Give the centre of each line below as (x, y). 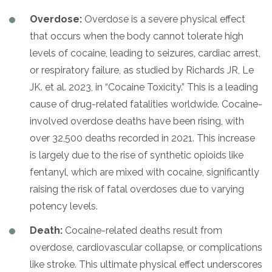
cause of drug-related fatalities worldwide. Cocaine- (146, 104)
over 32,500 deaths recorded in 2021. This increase (142, 138)
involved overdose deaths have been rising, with (137, 121)
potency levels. (64, 206)
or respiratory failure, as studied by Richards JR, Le (142, 70)
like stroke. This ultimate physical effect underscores (146, 264)
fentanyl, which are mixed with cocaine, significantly (144, 172)
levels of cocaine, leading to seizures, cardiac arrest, (145, 53)
